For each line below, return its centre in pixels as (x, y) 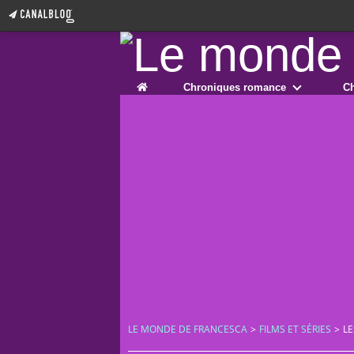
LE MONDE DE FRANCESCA (188, 329)
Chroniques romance (235, 87)
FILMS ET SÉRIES (295, 329)
